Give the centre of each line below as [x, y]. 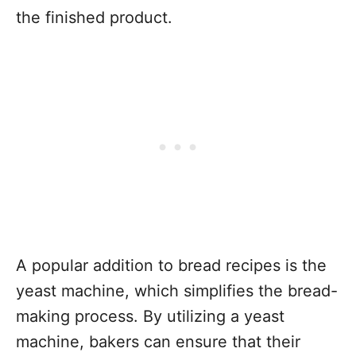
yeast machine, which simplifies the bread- [177, 291]
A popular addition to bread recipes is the [171, 265]
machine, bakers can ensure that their [158, 342]
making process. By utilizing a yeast [150, 316]
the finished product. [94, 17]
